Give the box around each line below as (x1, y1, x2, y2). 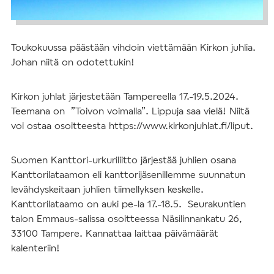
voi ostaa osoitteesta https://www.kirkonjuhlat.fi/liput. (11, 119, 253, 131)
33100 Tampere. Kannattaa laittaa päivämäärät (11, 226, 218, 239)
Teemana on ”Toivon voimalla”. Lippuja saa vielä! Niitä (11, 104, 250, 116)
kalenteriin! (11, 241, 60, 253)
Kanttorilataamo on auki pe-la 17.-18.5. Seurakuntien (11, 197, 246, 209)
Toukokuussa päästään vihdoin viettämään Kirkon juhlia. (11, 40, 256, 53)
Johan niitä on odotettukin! (11, 55, 135, 67)
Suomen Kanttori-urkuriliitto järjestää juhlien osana (11, 153, 236, 165)
